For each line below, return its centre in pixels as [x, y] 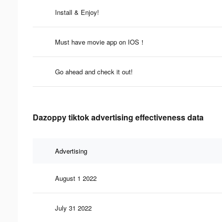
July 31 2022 [73, 208]
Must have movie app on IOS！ [100, 42]
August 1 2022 [76, 178]
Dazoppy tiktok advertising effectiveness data [118, 117]
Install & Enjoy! [77, 12]
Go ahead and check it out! [94, 71]
